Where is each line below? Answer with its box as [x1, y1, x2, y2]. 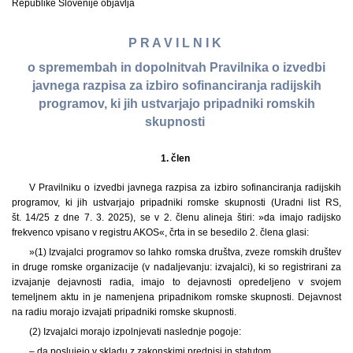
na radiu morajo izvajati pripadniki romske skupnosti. [12, 306, 236, 318]
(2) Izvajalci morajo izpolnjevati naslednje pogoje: [28, 325, 241, 337]
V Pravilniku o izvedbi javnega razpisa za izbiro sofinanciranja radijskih [28, 181, 341, 193]
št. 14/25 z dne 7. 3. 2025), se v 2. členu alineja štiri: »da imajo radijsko [12, 211, 341, 223]
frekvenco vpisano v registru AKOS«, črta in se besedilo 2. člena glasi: [12, 226, 309, 238]
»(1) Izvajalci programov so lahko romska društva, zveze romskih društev [28, 246, 341, 258]
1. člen [161, 152, 192, 164]
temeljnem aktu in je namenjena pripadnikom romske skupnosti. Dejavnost [12, 291, 341, 303]
